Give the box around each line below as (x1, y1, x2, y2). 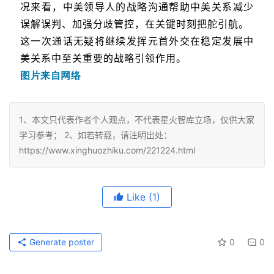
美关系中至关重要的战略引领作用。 (20, 51, 187, 64)
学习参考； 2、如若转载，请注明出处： (19, 129, 172, 140)
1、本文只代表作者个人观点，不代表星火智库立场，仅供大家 (19, 114, 254, 125)
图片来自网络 (20, 68, 81, 81)
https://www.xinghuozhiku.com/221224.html (19, 144, 195, 155)
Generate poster (27, 236, 94, 247)
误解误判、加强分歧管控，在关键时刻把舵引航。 (20, 17, 249, 30)
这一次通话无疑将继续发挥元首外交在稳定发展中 (20, 34, 254, 47)
